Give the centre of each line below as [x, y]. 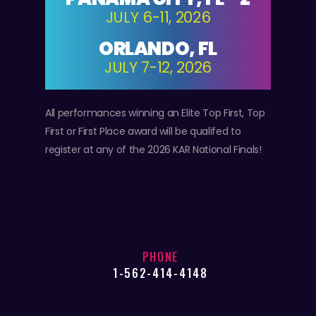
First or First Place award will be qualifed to [143, 131]
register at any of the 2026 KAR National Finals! [153, 149]
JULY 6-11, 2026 [158, 18]
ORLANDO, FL [158, 49]
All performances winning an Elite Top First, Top [155, 113]
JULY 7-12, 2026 [158, 68]
